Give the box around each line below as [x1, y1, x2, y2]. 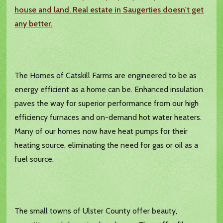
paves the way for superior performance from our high [14, 99, 199, 109]
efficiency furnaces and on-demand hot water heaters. [14, 112, 202, 122]
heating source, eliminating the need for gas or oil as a [14, 140, 199, 150]
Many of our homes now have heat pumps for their [14, 126, 188, 136]
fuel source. [14, 154, 54, 164]
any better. [14, 19, 53, 29]
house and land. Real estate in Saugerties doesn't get [14, 5, 204, 15]
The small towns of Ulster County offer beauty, [14, 206, 178, 216]
